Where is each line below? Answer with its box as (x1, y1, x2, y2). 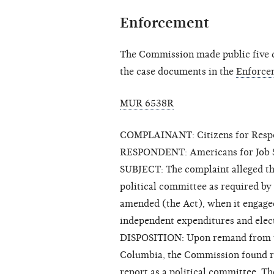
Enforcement (120, 14, 209, 32)
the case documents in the (120, 66, 236, 78)
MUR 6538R (120, 98, 174, 109)
